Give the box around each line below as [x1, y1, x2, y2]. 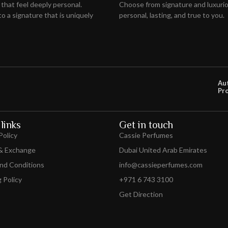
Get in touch [119, 119, 173, 131]
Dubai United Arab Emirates [119, 146, 207, 155]
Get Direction [119, 190, 163, 199]
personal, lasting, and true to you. [119, 10, 224, 19]
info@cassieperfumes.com [119, 160, 203, 169]
